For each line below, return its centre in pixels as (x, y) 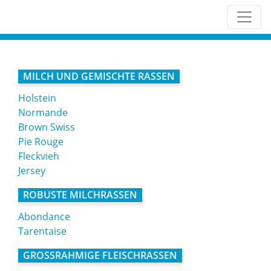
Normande (43, 113)
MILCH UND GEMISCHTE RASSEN (99, 76)
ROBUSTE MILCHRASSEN (80, 195)
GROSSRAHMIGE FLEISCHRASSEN (100, 255)
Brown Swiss (47, 127)
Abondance (44, 217)
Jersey (32, 171)
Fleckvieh (39, 156)
